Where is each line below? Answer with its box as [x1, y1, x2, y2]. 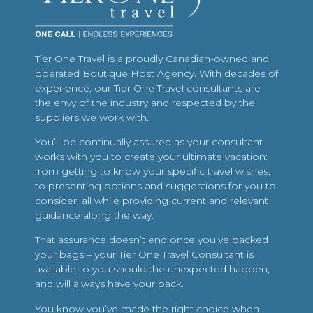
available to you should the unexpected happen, [35, 263, 270, 276]
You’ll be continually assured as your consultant [35, 135, 263, 148]
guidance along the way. [35, 208, 154, 221]
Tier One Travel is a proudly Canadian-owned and [35, 52, 269, 65]
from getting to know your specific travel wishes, [35, 164, 270, 177]
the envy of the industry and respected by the [35, 96, 255, 109]
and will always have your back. [35, 277, 184, 291]
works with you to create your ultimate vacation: [35, 150, 268, 163]
